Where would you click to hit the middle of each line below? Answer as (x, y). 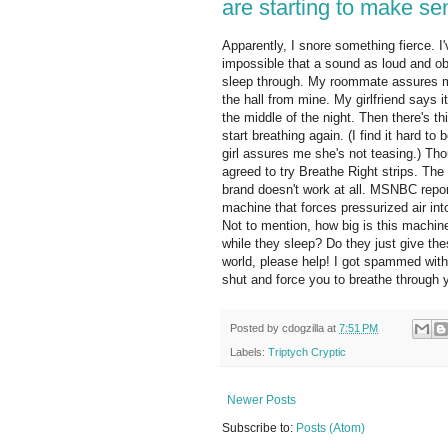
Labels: (249, 352)
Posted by (256, 328)
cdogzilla (303, 328)
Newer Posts (261, 400)
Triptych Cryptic (307, 352)
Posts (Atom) (330, 428)
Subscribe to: (259, 428)
